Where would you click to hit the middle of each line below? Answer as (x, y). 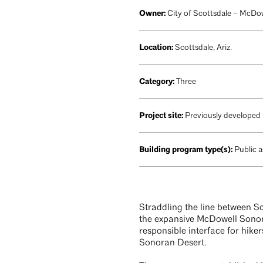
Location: (157, 47)
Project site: (162, 115)
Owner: (152, 13)
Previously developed (223, 116)
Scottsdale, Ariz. (203, 48)
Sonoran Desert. (173, 243)
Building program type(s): (186, 149)
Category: (157, 81)
